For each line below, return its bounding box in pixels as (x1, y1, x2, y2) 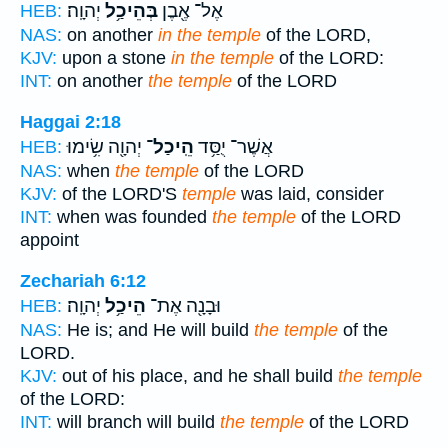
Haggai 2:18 (20, 111, 121, 132)
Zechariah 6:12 (20, 270, 146, 291)
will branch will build (52, 411, 220, 432)
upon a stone (57, 48, 171, 69)
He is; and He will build (62, 319, 254, 340)
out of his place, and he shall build (57, 365, 338, 386)
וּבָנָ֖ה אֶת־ (146, 294, 221, 317)
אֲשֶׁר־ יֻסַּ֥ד (194, 135, 273, 158)
